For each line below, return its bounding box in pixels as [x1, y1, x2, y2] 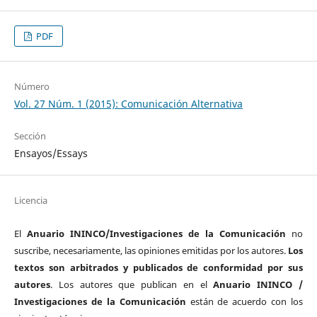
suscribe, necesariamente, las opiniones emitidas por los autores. [13, 244, 287, 258]
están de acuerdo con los [190, 295, 304, 309]
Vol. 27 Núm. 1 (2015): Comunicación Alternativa [13, 97, 243, 111]
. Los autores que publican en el [50, 278, 214, 292]
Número [13, 80, 50, 93]
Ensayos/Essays [13, 146, 88, 161]
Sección [13, 129, 46, 143]
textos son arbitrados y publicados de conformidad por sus [13, 261, 304, 275]
